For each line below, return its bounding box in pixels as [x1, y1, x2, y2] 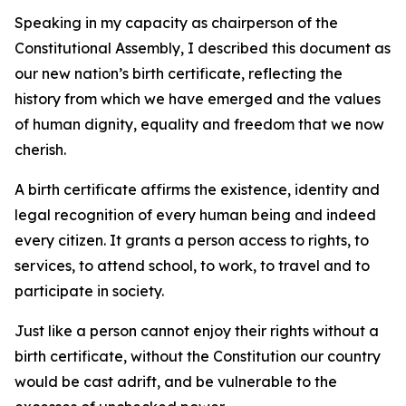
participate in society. [14, 282, 164, 300]
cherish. [14, 140, 66, 159]
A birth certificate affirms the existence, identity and [14, 180, 380, 198]
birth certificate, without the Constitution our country [14, 347, 381, 365]
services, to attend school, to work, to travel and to [14, 256, 370, 275]
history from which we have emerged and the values [14, 90, 381, 108]
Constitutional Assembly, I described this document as [14, 39, 391, 57]
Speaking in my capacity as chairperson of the [14, 14, 338, 32]
